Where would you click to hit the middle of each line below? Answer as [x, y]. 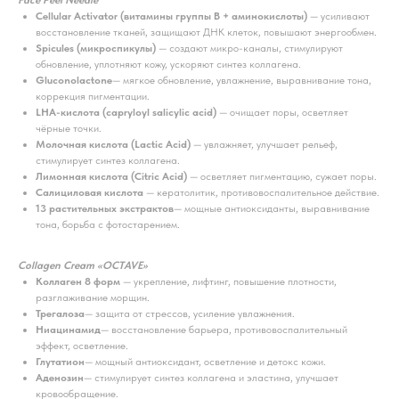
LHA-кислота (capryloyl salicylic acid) [126, 112]
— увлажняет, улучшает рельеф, [264, 144]
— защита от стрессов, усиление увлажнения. [190, 313]
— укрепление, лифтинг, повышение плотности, [228, 281]
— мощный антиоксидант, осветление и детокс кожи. [205, 362]
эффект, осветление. [82, 346]
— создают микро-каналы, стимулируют [249, 48]
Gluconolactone [74, 80]
